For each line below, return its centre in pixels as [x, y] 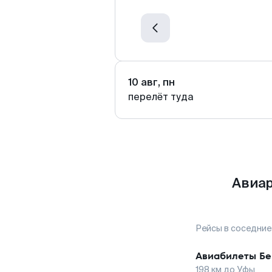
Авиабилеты [226, 256]
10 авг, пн [151, 82]
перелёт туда [161, 97]
